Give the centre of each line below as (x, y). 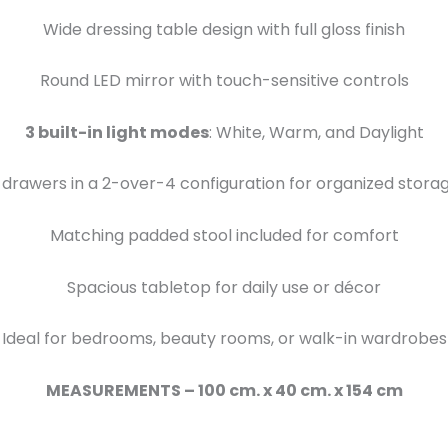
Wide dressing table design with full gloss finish (224, 29)
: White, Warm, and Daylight (316, 132)
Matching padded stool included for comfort (224, 235)
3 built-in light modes (116, 132)
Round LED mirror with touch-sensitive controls (224, 81)
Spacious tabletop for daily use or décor (224, 287)
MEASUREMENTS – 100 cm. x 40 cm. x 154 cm (224, 390)
